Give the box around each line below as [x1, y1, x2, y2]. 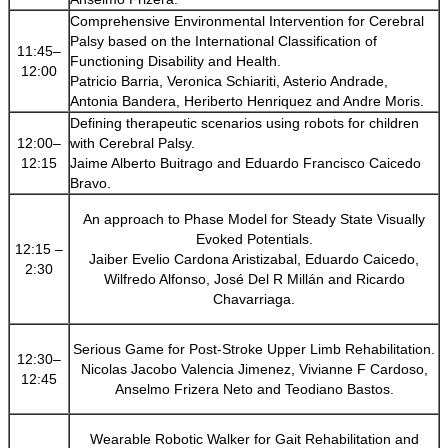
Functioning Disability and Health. [70, 52, 281, 69]
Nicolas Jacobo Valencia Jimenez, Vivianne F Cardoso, [80, 360, 428, 377]
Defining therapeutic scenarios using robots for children [70, 114, 419, 131]
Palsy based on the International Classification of [70, 32, 377, 49]
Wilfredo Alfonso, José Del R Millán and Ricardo [103, 270, 405, 287]
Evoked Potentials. [195, 230, 313, 247]
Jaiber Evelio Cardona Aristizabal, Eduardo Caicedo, [89, 250, 419, 267]
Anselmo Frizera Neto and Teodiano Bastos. [114, 380, 394, 397]
